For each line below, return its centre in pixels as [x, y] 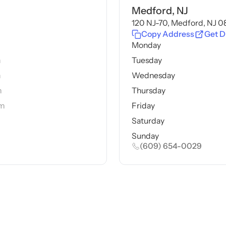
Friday [143, 105]
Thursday [148, 91]
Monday [146, 45]
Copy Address [168, 34]
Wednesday [153, 76]
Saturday [148, 121]
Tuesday [147, 61]
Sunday [145, 136]
